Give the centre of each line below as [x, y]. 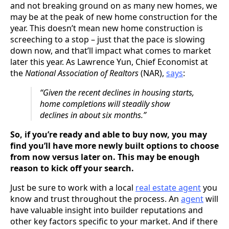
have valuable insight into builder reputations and [107, 210]
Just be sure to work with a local [73, 187]
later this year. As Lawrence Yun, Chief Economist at [109, 62]
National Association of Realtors [82, 73]
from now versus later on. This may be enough [105, 157]
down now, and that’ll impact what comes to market [111, 50]
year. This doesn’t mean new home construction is [107, 28]
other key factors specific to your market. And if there [114, 221]
